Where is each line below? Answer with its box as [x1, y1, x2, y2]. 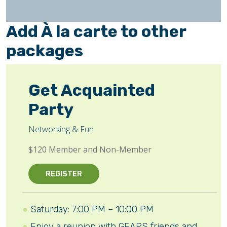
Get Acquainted [28, 81, 155, 100]
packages [6, 41, 83, 60]
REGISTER [46, 169, 82, 178]
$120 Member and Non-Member [28, 144, 152, 155]
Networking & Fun [28, 124, 94, 135]
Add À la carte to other [6, 22, 186, 41]
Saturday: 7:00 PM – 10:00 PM [30, 204, 154, 215]
